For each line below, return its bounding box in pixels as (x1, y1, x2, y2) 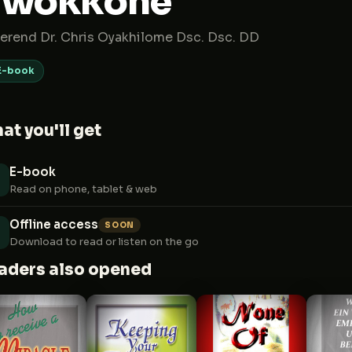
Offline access (9, 217, 98, 232)
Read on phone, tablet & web (9, 182, 157, 196)
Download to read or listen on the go (9, 235, 199, 248)
